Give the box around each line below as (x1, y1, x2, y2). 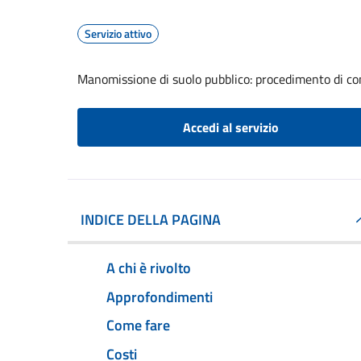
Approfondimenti (106, 285, 213, 308)
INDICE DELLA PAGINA (81, 209, 221, 230)
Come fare (106, 314, 170, 337)
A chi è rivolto (106, 256, 191, 279)
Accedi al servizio (182, 118, 279, 137)
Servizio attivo (85, 25, 151, 42)
